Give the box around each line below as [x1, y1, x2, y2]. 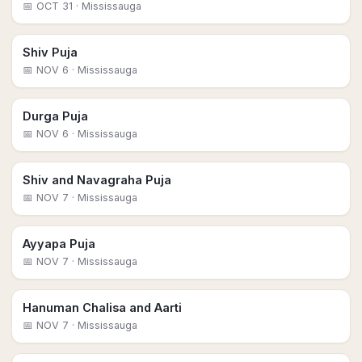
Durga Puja [23, 109, 88, 123]
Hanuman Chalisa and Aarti [23, 301, 182, 314]
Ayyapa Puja [23, 237, 95, 250]
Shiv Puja [23, 45, 78, 59]
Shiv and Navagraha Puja [23, 173, 171, 187]
